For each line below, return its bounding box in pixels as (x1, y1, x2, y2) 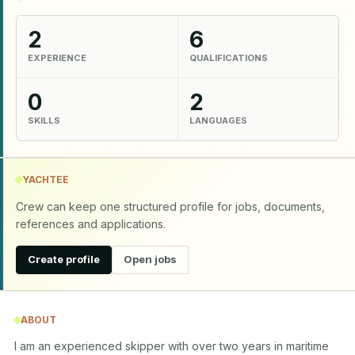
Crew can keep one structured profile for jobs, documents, (16, 199, 325, 213)
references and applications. (16, 216, 166, 231)
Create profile (28, 253, 100, 265)
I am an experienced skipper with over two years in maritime (14, 339, 329, 353)
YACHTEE (22, 173, 69, 185)
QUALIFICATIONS (189, 52, 268, 63)
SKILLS (28, 115, 60, 126)
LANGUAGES (189, 115, 247, 126)
